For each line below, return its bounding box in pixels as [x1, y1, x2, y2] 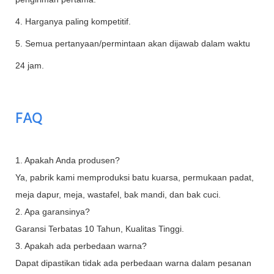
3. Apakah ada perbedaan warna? [15, 240, 147, 251]
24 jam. [15, 60, 44, 70]
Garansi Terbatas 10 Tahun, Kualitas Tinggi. [15, 223, 184, 234]
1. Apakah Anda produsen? [15, 155, 120, 165]
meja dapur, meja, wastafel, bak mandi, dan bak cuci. [15, 189, 221, 199]
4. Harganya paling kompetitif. [15, 16, 131, 26]
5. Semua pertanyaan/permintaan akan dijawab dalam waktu [15, 38, 250, 48]
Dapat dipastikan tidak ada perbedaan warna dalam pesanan [15, 257, 251, 268]
